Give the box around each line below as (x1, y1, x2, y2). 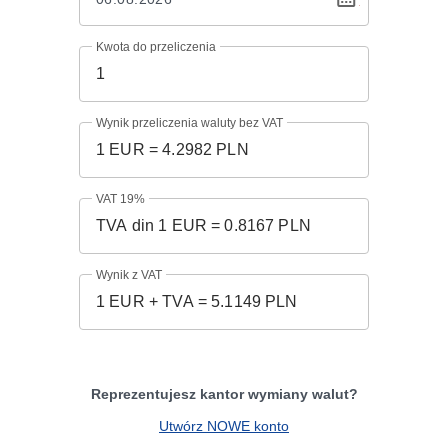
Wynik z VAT (96, 268, 162, 282)
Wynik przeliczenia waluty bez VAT (96, 116, 283, 130)
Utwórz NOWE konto (159, 418, 289, 434)
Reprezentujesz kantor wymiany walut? (90, 386, 358, 402)
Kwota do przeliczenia (96, 40, 216, 54)
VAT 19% (96, 192, 145, 206)
